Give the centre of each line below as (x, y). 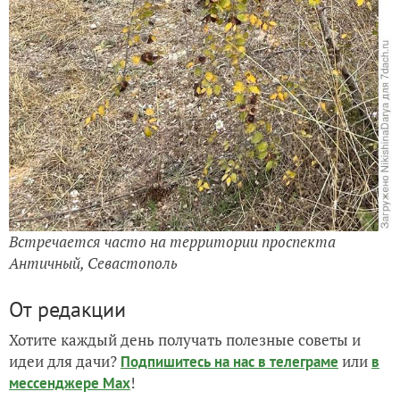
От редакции (67, 309)
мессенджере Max (70, 383)
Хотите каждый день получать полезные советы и (185, 339)
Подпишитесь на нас (189, 361)
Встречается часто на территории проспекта (172, 241)
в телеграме (298, 361)
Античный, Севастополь (93, 262)
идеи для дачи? (65, 361)
